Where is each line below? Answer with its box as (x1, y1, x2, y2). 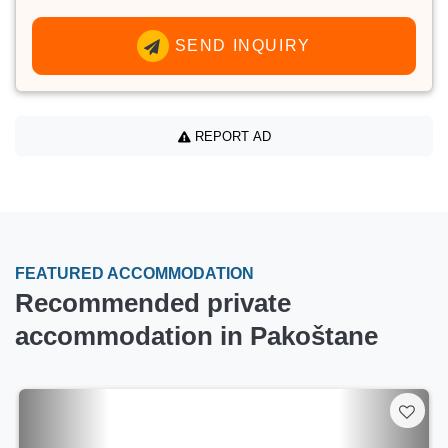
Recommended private (15, 289, 291, 318)
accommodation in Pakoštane (15, 322, 378, 351)
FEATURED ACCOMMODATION (15, 265, 254, 283)
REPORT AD (190, 128, 271, 144)
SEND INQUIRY (169, 37, 311, 55)
